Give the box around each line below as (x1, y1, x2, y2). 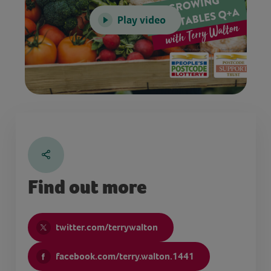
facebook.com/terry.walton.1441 (55, 249, 194, 263)
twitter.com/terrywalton (55, 220, 158, 233)
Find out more (27, 175, 146, 198)
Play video (117, 13, 166, 27)
